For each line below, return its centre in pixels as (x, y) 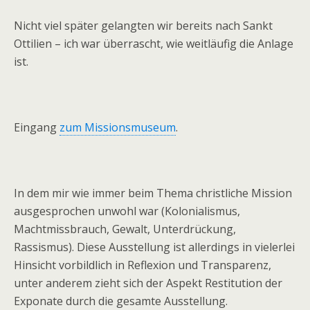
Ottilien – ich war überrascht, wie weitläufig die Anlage (154, 44)
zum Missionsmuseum (118, 127)
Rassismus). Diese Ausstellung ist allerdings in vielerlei (154, 247)
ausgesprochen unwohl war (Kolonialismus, (127, 211)
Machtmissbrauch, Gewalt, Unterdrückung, (125, 229)
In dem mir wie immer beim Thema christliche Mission (153, 193)
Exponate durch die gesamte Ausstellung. (121, 301)
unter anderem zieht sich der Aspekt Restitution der (148, 283)
